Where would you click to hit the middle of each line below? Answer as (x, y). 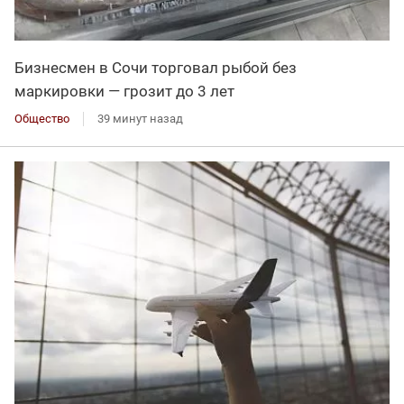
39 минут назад (140, 118)
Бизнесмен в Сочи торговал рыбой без (156, 67)
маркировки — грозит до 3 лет (124, 91)
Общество (42, 118)
